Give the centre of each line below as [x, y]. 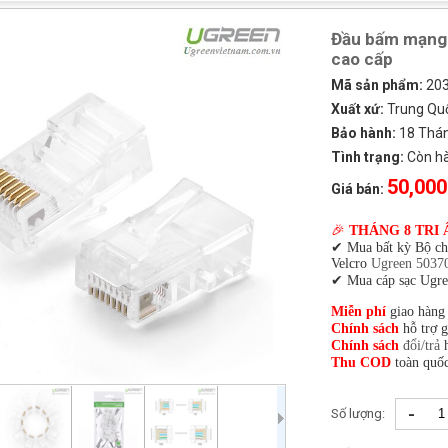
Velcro [351, 263]
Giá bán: [357, 189]
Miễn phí [358, 311]
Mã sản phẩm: [377, 85]
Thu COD [361, 362]
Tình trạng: [367, 157]
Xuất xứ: [357, 109]
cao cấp [362, 59]
